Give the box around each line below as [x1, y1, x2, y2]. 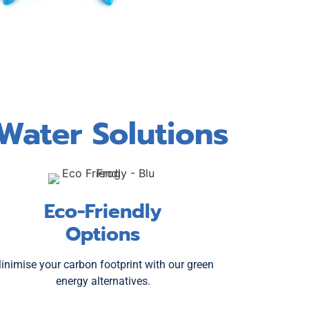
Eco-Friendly [43, 196, 162, 226]
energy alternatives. [55, 274, 150, 288]
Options [66, 219, 141, 249]
